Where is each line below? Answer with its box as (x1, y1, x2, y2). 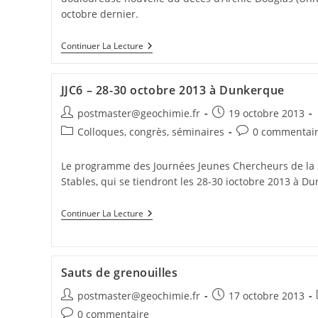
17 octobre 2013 (228, 289, 305, 303)
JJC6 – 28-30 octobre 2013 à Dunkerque (60, 82, 285, 98)
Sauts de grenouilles (60, 265, 178, 281)
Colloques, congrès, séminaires (77, 124, 224, 138)
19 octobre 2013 (228, 106, 305, 120)
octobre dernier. (60, 7, 138, 21)
